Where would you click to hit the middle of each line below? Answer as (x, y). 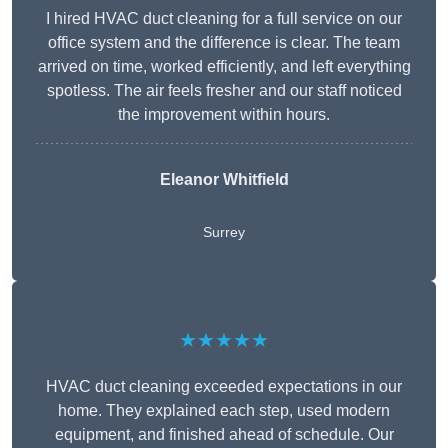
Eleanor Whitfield (224, 180)
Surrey (224, 232)
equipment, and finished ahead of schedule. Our (224, 435)
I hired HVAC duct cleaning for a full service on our (224, 19)
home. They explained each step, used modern (224, 411)
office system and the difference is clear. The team (224, 43)
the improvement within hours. (224, 115)
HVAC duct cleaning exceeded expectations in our (224, 387)
